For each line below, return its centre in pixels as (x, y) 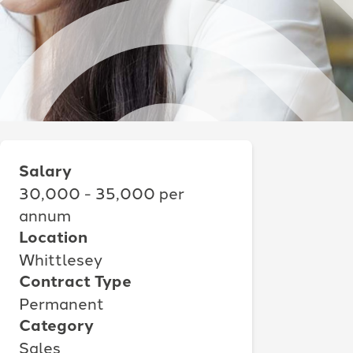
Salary (45, 169)
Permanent (61, 302)
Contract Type (75, 280)
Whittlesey (61, 258)
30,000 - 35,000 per (102, 192)
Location (53, 236)
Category (56, 324)
